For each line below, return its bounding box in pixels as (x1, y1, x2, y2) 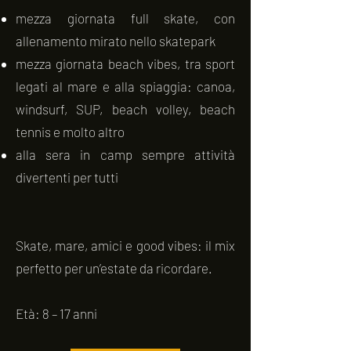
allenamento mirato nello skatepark (16, 33, 215, 49)
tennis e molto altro (16, 124, 127, 139)
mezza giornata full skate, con (16, 10, 235, 26)
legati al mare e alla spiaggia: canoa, (16, 78, 235, 94)
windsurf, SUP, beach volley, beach (16, 101, 235, 117)
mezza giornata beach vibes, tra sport (16, 56, 235, 71)
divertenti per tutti (16, 169, 118, 185)
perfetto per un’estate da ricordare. (16, 260, 212, 276)
